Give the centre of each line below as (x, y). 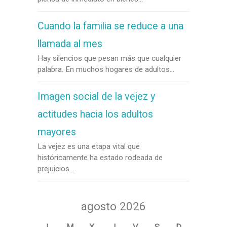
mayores (57, 132)
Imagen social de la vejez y (96, 97)
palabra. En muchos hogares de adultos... (106, 69)
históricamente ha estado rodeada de (100, 158)
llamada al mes (70, 44)
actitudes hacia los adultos (95, 114)
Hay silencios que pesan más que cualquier (109, 58)
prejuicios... (56, 169)
